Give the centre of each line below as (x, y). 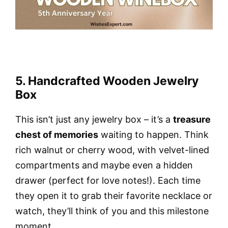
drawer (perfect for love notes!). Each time (108, 180)
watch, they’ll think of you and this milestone (112, 211)
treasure (192, 119)
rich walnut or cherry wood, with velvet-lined (112, 150)
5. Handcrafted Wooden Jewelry (107, 81)
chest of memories (57, 134)
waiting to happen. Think (153, 134)
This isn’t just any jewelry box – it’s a (94, 119)
